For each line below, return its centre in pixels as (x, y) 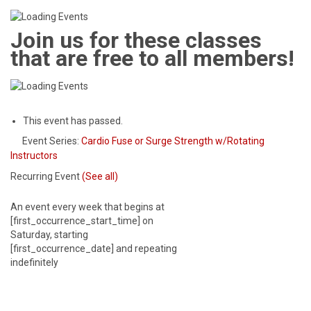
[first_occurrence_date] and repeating (94, 249)
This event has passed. (73, 120)
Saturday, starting (49, 235)
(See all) (100, 177)
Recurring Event (46, 177)
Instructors (34, 156)
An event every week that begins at (87, 207)
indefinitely (34, 263)
